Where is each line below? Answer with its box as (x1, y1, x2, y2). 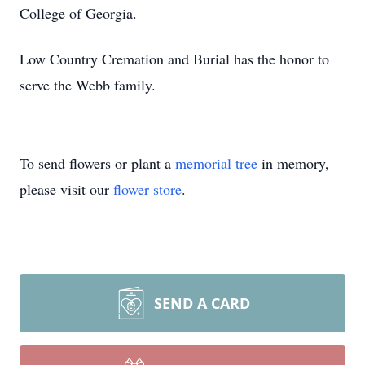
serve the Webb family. (20, 75, 156, 95)
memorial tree (175, 153, 257, 173)
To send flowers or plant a (20, 153, 175, 173)
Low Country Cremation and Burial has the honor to (20, 49, 329, 68)
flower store (113, 179, 182, 199)
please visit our (20, 179, 113, 199)
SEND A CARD (154, 293, 250, 313)
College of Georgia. (20, 3, 137, 23)
